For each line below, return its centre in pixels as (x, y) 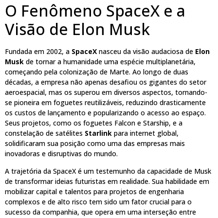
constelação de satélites (45, 133)
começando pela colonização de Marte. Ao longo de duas (97, 72)
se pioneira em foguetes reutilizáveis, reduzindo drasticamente (105, 103)
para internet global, (145, 133)
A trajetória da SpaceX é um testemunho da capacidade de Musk (108, 171)
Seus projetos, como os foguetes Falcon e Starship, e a (94, 123)
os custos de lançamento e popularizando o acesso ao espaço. (105, 113)
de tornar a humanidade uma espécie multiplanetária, (110, 62)
